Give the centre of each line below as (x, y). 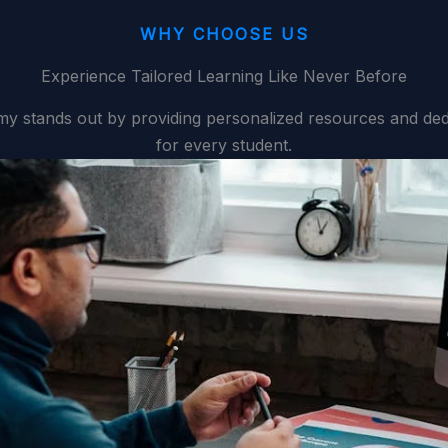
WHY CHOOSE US (224, 34)
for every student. (224, 145)
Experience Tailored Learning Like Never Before (224, 76)
